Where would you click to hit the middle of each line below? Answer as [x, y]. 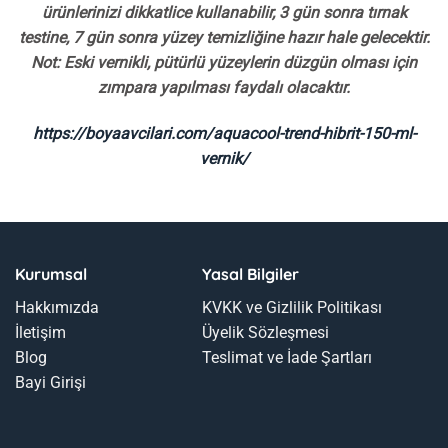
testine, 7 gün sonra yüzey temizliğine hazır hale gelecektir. [224, 38]
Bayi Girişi [50, 382]
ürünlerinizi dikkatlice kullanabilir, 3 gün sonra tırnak [224, 13]
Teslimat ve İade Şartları [286, 357]
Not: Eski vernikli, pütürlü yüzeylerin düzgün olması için [224, 63]
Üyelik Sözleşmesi [265, 332]
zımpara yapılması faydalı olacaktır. [224, 88]
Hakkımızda [57, 307]
